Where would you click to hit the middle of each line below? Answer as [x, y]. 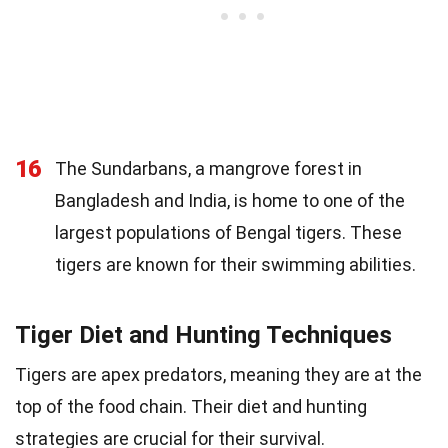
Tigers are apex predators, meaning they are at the [218, 374]
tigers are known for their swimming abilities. [235, 264]
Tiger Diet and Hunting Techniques [203, 335]
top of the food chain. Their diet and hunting [191, 406]
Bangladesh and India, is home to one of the [230, 200]
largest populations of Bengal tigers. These [228, 232]
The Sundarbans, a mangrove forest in [208, 168]
